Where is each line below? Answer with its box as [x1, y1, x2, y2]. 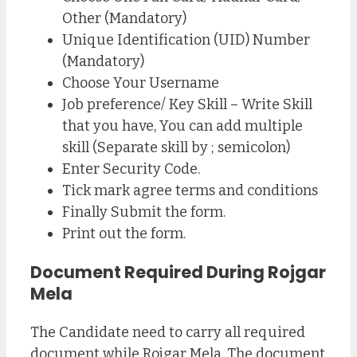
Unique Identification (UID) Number [62, 30, 310, 49]
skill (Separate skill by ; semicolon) [62, 138, 290, 156]
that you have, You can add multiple [62, 116, 303, 135]
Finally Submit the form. [62, 202, 226, 221]
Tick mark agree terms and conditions [62, 181, 318, 199]
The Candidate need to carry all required [30, 323, 305, 341]
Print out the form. [62, 224, 186, 242]
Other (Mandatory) [62, 9, 186, 27]
